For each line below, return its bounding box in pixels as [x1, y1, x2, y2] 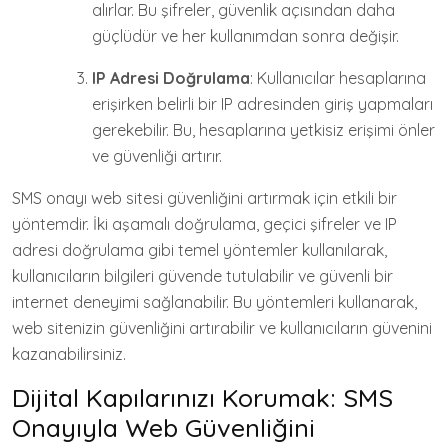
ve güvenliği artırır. [92, 146, 222, 166]
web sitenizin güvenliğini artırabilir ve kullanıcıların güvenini [12, 318, 432, 338]
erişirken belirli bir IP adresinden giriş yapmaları [92, 94, 433, 114]
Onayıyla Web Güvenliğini [12, 412, 315, 443]
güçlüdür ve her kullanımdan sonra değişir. [92, 26, 399, 46]
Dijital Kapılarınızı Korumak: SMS [12, 382, 393, 413]
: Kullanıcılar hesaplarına [250, 68, 426, 88]
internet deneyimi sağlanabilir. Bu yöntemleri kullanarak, [12, 292, 417, 312]
